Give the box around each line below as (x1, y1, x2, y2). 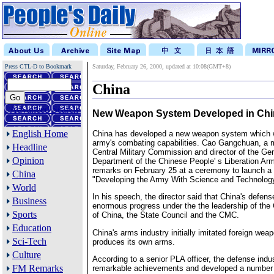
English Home (12, 128, 68, 139)
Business (12, 196, 46, 206)
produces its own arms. (92, 237, 175, 246)
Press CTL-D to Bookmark (5, 63, 72, 70)
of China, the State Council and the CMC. (92, 210, 239, 220)
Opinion (12, 155, 44, 166)
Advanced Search (10, 104, 78, 114)
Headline (12, 142, 47, 152)
